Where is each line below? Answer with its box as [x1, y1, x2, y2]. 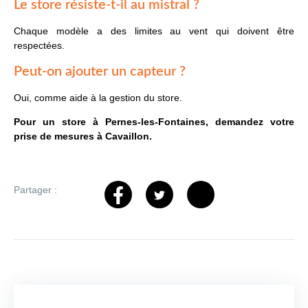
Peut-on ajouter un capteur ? [14, 64, 186, 78]
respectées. [14, 40, 65, 52]
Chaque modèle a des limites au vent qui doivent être [14, 25, 294, 37]
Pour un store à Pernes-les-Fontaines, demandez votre [14, 116, 294, 128]
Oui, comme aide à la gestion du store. [14, 91, 182, 103]
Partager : [14, 184, 57, 195]
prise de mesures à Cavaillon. [14, 131, 152, 142]
